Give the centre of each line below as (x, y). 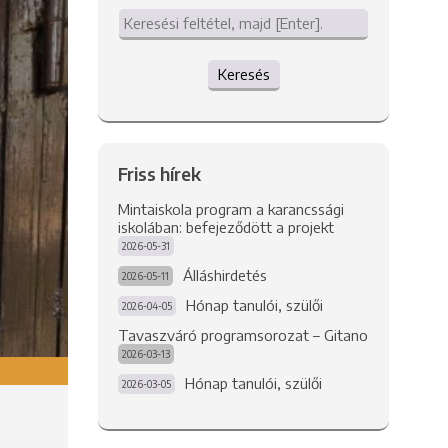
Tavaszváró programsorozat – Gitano (242, 335)
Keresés (243, 74)
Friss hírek (159, 174)
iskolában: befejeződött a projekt (225, 227)
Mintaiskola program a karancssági (230, 209)
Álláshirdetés (224, 275)
